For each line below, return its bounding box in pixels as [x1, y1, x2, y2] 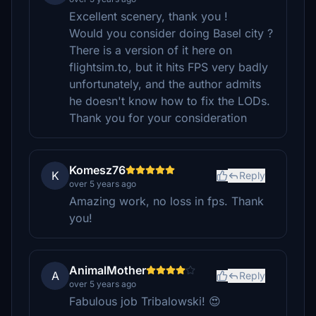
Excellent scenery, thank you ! [69, 9, 228, 23]
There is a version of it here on [69, 43, 232, 57]
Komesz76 [69, 163, 126, 177]
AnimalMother [69, 263, 146, 277]
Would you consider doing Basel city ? [69, 26, 273, 40]
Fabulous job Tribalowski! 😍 [69, 294, 221, 308]
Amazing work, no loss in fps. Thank [69, 194, 264, 208]
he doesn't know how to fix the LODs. [69, 94, 270, 108]
